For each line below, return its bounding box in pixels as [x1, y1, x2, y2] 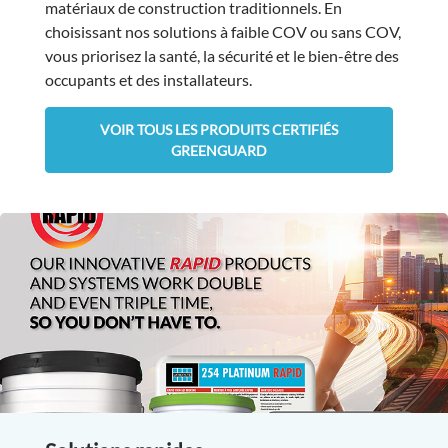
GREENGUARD [171, 142, 267, 160]
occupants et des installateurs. [44, 69, 255, 89]
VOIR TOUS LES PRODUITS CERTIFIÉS [100, 121, 338, 139]
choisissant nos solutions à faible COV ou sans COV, [44, 21, 401, 41]
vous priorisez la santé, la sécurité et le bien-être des [44, 45, 399, 65]
